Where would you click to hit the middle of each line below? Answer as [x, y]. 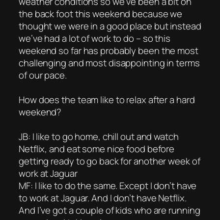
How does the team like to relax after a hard [107, 99]
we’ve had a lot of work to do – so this [95, 38]
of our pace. [43, 75]
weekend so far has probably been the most [109, 50]
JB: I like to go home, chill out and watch [99, 136]
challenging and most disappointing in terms [109, 63]
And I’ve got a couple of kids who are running [110, 210]
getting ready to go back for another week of [110, 161]
